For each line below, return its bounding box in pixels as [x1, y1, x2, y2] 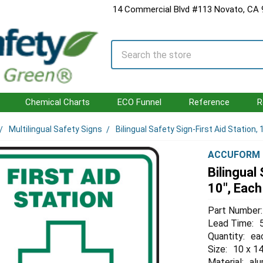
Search [111, 40, 140, 51]
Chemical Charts [25, 97, 90, 107]
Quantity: [208, 230, 245, 242]
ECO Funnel [117, 97, 161, 107]
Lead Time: [208, 217, 254, 229]
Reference [189, 97, 230, 107]
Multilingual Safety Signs [9, 124, 103, 134]
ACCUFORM [208, 149, 261, 160]
